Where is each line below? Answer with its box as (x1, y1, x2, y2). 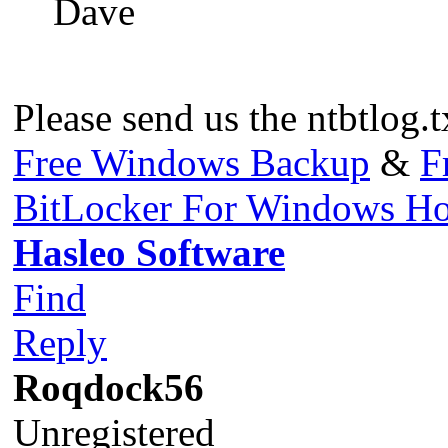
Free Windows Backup (13, 141, 370, 185)
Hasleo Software (13, 231, 285, 275)
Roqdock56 (13, 366, 204, 410)
